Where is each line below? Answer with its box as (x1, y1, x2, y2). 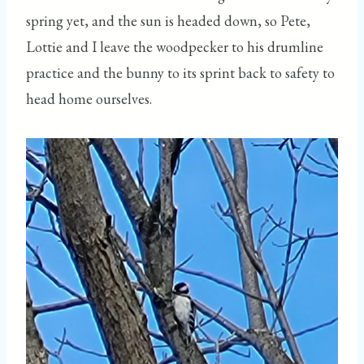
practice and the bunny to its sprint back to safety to (26, 63, 335, 82)
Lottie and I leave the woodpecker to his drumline (26, 37, 323, 56)
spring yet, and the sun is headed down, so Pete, (26, 11, 310, 30)
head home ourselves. (26, 89, 152, 108)
